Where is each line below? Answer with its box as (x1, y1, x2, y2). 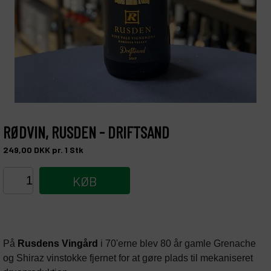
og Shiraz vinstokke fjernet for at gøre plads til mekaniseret (3, 253, 253, 263)
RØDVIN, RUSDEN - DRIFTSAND (3, 122, 169, 142)
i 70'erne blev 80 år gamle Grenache (98, 238, 256, 249)
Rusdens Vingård (18, 238, 98, 249)
